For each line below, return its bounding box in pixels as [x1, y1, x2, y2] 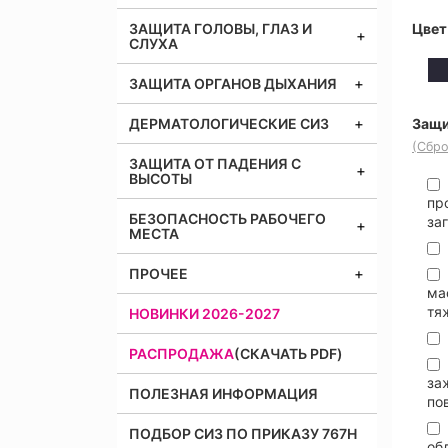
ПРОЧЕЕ [129, 265, 188, 282]
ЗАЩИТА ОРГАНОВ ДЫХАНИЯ [129, 75, 337, 92]
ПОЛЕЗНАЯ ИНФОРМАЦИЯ [129, 385, 318, 402]
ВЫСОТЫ [129, 170, 192, 187]
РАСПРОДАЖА [129, 345, 234, 362]
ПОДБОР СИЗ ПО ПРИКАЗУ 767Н [129, 425, 357, 442]
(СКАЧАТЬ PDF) [234, 345, 343, 362]
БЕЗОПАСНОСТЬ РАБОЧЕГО [129, 210, 326, 227]
